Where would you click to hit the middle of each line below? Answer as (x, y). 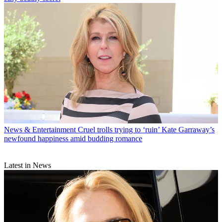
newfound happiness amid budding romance (73, 138)
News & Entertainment (40, 129)
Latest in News (28, 165)
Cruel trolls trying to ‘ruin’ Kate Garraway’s (146, 129)
